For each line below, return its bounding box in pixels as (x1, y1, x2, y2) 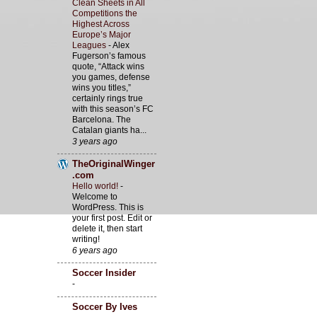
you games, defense (72, 72, 150, 83)
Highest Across (72, 19, 129, 30)
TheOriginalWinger (72, 158, 155, 170)
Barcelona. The (72, 115, 131, 125)
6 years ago (72, 246, 117, 255)
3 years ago (72, 137, 117, 146)
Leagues (72, 40, 108, 51)
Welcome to (72, 192, 117, 202)
